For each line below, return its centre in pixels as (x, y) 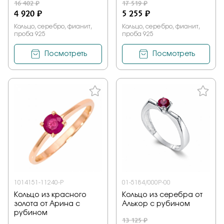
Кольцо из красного (50, 195)
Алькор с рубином (156, 204)
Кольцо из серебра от (162, 195)
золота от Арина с (47, 204)
